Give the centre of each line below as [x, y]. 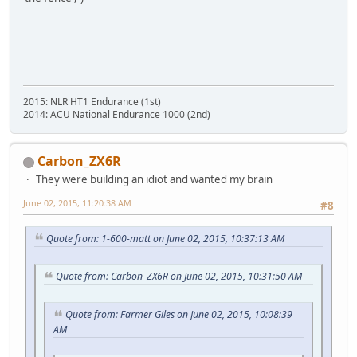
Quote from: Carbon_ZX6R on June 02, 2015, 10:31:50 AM [179, 277]
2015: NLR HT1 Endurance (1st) [92, 102]
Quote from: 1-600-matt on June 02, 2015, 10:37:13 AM [165, 238]
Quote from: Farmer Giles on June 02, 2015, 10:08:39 [179, 315]
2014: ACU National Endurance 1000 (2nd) [117, 115]
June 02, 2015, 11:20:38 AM [77, 203]
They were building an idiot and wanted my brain [154, 180]
